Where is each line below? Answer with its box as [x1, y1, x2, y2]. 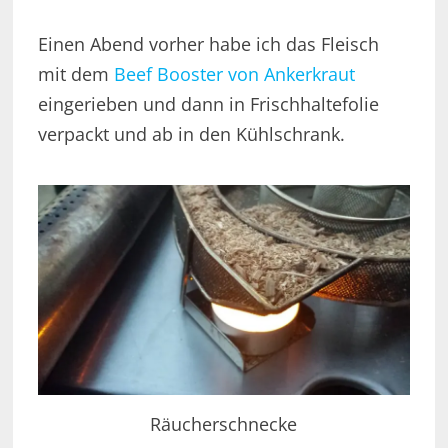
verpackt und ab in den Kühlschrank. [37, 122, 345, 147]
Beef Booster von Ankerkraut [113, 62, 355, 87]
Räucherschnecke [150, 412, 298, 437]
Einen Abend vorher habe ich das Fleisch [37, 32, 379, 57]
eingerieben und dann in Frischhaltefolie [37, 92, 379, 117]
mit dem [37, 62, 114, 87]
